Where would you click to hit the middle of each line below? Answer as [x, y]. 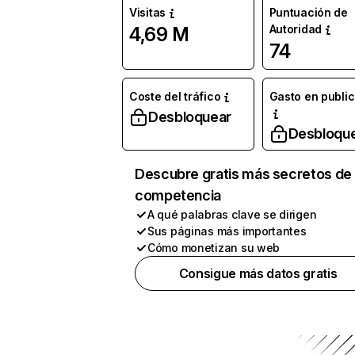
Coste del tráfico [175, 96]
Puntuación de [308, 12]
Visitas [148, 12]
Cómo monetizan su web [214, 248]
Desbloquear [190, 117]
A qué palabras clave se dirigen [232, 214]
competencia [178, 195]
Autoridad [295, 29]
